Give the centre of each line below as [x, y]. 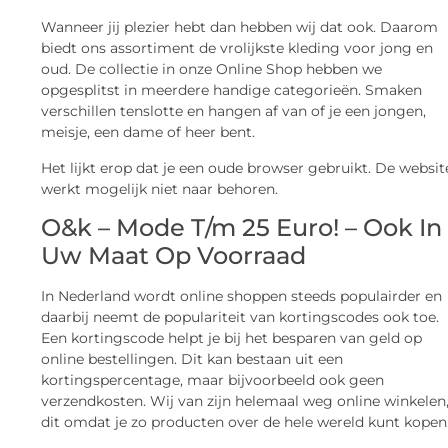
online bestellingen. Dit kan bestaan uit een [192, 358]
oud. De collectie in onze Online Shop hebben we [212, 69]
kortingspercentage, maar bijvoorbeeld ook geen [213, 379]
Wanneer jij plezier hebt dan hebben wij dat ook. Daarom [240, 27]
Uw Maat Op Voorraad [174, 255]
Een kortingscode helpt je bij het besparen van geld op [232, 337]
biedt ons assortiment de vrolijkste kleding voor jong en [237, 48]
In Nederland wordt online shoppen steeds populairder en [242, 295]
